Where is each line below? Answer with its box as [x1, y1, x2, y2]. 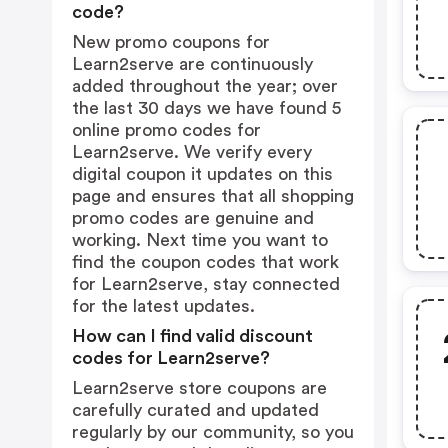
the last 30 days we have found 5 [72, 99, 341, 117]
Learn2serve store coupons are [72, 379, 327, 397]
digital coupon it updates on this [72, 165, 333, 183]
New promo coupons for [72, 33, 270, 51]
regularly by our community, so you [72, 423, 354, 441]
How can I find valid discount [72, 327, 313, 345]
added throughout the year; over [72, 77, 338, 95]
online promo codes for [72, 121, 261, 139]
